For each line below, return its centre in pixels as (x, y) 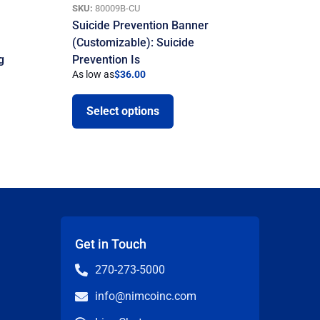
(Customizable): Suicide (134, 43)
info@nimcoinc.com (145, 296)
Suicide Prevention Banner (141, 26)
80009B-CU (117, 9)
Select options (123, 111)
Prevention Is (106, 60)
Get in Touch (111, 244)
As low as (94, 75)
